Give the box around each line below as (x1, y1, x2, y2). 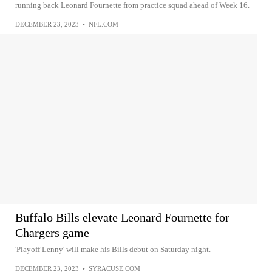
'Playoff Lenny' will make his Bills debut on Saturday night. (15, 245, 211, 254)
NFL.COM (89, 21, 118, 28)
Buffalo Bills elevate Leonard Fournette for (15, 211, 229, 224)
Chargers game (15, 226, 89, 239)
